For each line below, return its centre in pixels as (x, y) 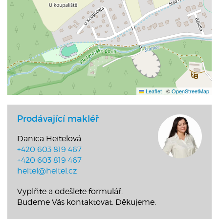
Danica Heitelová (49, 138)
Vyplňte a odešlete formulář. (70, 191)
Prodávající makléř (58, 119)
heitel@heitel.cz (47, 171)
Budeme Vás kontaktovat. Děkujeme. (87, 202)
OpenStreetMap (190, 91)
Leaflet (153, 91)
